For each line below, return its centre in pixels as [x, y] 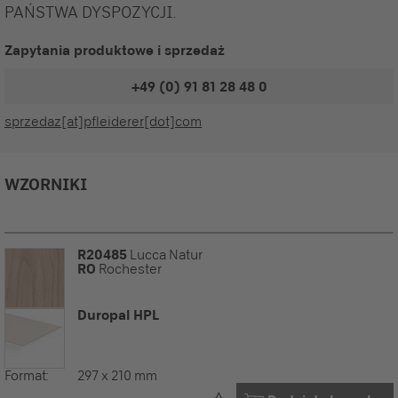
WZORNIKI [46, 183]
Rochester [129, 269]
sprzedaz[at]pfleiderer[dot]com [103, 121]
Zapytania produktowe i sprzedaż [115, 50]
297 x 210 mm [117, 375]
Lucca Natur [165, 255]
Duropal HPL [118, 314]
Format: [27, 375]
